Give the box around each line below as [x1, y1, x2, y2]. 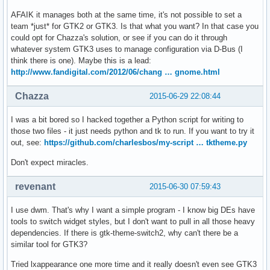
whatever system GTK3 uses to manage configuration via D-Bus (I [11, 45, 243, 54]
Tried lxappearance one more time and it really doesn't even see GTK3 [11, 259, 257, 269]
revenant [15, 181, 55, 192]
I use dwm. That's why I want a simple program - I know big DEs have [11, 205, 255, 215]
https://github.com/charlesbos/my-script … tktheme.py [44, 138, 247, 147]
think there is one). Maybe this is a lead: [11, 56, 151, 66]
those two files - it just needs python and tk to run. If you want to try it [11, 127, 254, 136]
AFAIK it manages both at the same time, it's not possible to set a [11, 10, 242, 20]
